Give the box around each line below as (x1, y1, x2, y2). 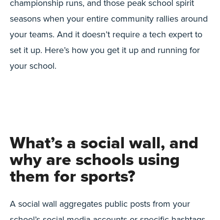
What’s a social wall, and (10, 130, 198, 155)
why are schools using (10, 147, 180, 171)
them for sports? (10, 164, 135, 188)
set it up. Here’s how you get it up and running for (10, 44, 200, 56)
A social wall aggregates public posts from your (10, 197, 190, 210)
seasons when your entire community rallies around (10, 12, 208, 25)
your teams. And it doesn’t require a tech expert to (10, 28, 202, 40)
